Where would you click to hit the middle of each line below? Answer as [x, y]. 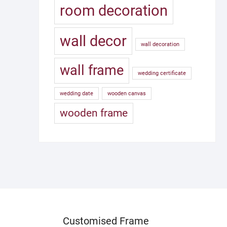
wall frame [92, 70]
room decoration [114, 11]
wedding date [77, 93]
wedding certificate [162, 73]
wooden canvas [127, 93]
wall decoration [160, 44]
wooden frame [94, 113]
